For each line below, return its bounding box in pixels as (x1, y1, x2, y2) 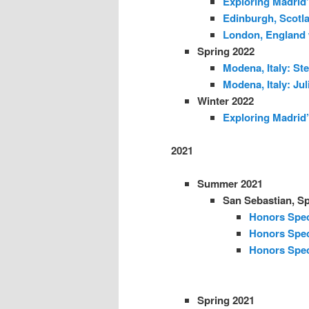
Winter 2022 (197, 92, 254, 108)
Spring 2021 (197, 292, 255, 308)
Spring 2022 (197, 43, 255, 59)
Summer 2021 (197, 176, 263, 192)
